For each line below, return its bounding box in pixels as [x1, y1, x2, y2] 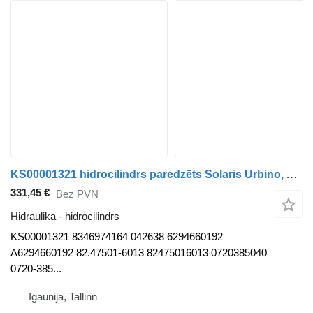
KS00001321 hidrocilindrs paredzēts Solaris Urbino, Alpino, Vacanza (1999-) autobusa [286, 168, 298, 182]
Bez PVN [56, 187, 99, 200]
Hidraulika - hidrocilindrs [10, 210, 119, 223]
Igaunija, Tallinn [29, 291, 97, 303]
